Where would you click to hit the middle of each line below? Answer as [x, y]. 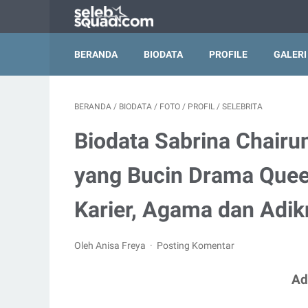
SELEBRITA [242, 107]
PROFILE [228, 54]
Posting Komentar [196, 245]
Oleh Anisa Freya [111, 245]
